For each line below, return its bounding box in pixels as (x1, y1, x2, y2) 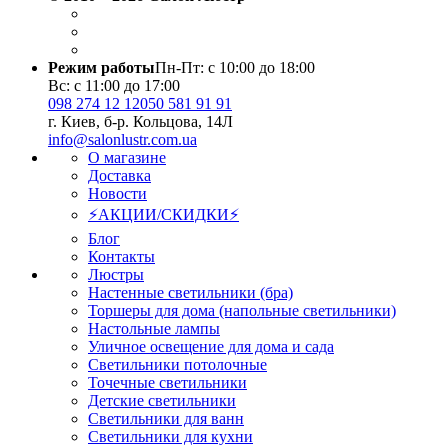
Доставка (88, 166, 151, 184)
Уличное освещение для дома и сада (88, 337, 334, 355)
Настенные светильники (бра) (88, 283, 293, 301)
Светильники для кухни (88, 427, 253, 445)
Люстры (88, 265, 144, 283)
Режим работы (48, 58, 155, 76)
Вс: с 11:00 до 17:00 (48, 76, 180, 94)
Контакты (88, 247, 155, 265)
